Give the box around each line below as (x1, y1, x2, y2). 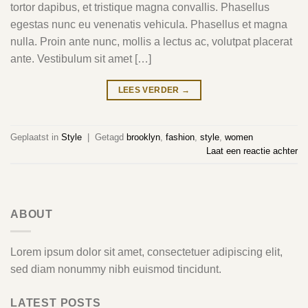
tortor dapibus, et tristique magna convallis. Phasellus (10, 1, 269, 14)
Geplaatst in (10, 131, 61, 142)
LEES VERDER (118, 85, 181, 96)
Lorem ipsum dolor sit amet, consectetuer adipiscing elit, (10, 245, 283, 258)
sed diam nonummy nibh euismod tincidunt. (10, 263, 221, 275)
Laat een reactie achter (206, 145, 298, 156)
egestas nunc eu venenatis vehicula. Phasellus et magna (10, 19, 287, 31)
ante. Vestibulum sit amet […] (10, 53, 151, 65)
